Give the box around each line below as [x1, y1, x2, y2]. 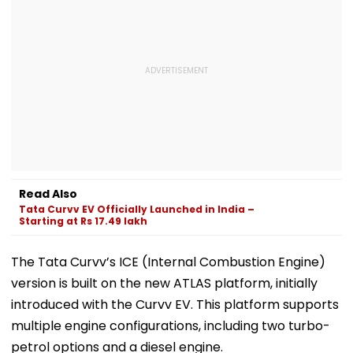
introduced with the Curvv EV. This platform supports [11, 295, 339, 314]
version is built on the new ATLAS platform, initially [11, 273, 318, 292]
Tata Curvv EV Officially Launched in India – [19, 202, 255, 216]
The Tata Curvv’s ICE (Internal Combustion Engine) [11, 252, 325, 271]
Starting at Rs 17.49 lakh [19, 214, 147, 228]
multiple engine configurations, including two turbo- [11, 316, 330, 335]
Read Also [19, 185, 77, 202]
